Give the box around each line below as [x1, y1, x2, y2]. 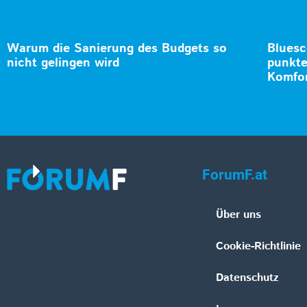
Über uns [216, 207, 261, 223]
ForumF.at [202, 167, 267, 184]
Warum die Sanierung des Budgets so [7, 40, 227, 58]
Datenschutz [216, 270, 279, 286]
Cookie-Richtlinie [216, 238, 301, 255]
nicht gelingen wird [7, 54, 119, 73]
